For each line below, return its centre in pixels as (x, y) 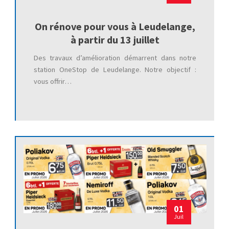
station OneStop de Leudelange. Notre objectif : (115, 69)
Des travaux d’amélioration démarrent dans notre (115, 58)
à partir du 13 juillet (115, 39)
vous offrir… (52, 81)
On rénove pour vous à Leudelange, (115, 26)
